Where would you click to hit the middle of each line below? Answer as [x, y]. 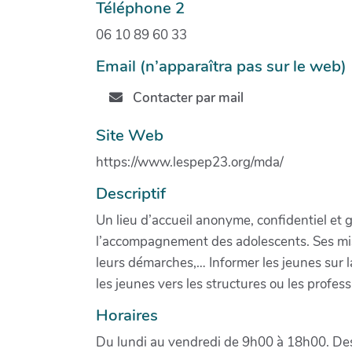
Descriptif [131, 193]
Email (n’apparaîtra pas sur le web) [221, 66]
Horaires [127, 315]
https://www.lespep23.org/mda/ [190, 162]
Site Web [130, 135]
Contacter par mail [186, 98]
